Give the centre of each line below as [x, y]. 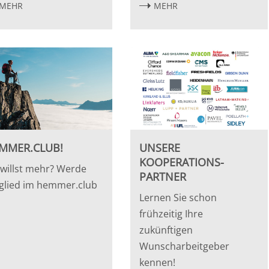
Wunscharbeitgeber [185, 246]
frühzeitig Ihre [171, 213]
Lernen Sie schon [178, 197]
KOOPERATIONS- [182, 162]
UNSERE [160, 147]
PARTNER [163, 176]
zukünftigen [166, 230]
